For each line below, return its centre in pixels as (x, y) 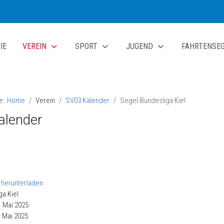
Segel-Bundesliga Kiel (153, 100)
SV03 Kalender (87, 100)
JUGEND (139, 46)
